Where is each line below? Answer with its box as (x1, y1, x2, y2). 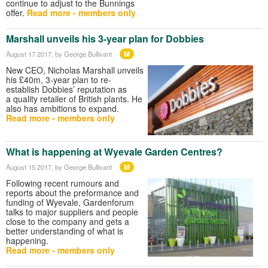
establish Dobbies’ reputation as (6, 83, 127, 95)
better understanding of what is (6, 224, 123, 237)
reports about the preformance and (6, 186, 139, 199)
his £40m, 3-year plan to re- (6, 73, 111, 86)
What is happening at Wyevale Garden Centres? (6, 144, 223, 159)
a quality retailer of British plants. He (6, 92, 142, 105)
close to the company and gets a (6, 215, 129, 227)
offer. (6, 6, 27, 19)
